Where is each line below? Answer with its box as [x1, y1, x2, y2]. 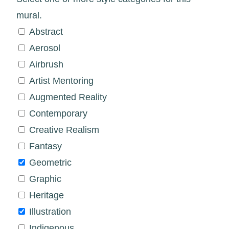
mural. [16, 10, 42, 20]
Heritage [29, 190, 64, 200]
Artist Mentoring [29, 75, 94, 86]
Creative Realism [29, 124, 99, 135]
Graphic [29, 173, 61, 184]
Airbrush [29, 59, 63, 70]
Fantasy [29, 141, 62, 151]
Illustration [29, 206, 71, 217]
